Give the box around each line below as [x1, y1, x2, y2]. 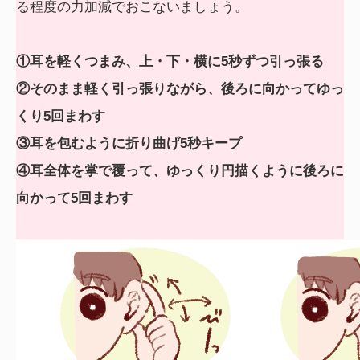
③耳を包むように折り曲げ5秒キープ [16, 136, 242, 152]
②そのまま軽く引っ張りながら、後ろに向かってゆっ [16, 81, 344, 97]
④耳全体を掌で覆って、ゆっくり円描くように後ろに [16, 163, 344, 179]
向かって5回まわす [16, 190, 133, 207]
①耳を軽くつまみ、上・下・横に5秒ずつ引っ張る [16, 54, 324, 70]
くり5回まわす [16, 108, 105, 125]
